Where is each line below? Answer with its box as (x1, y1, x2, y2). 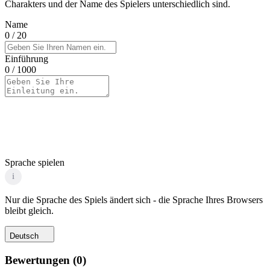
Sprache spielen (5, 157, 64, 168)
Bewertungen (5, 253, 70, 266)
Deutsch (10, 231, 39, 240)
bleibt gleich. (5, 205, 54, 216)
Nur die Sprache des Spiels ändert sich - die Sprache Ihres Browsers (5, 194, 263, 205)
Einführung (5, 53, 48, 64)
